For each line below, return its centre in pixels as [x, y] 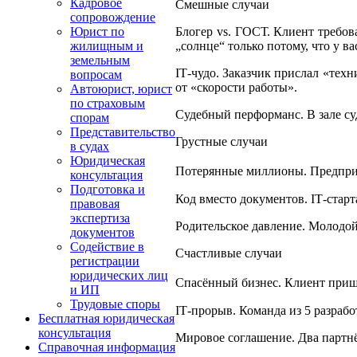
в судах [90, 146]
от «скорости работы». [236, 87]
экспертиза [100, 218]
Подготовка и [108, 189]
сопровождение [113, 17]
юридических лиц [119, 275]
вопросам [96, 75]
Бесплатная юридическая [106, 318]
